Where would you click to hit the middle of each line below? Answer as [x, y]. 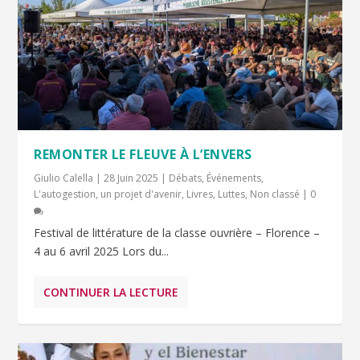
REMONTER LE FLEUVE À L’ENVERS [143, 155]
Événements [234, 178]
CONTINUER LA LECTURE [111, 292]
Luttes [232, 194]
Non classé [275, 194]
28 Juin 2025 [131, 178]
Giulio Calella [64, 178]
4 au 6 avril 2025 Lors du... [102, 252]
